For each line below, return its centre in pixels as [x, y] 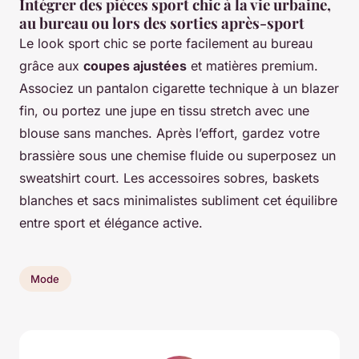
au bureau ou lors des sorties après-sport [162, 23]
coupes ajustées [135, 66]
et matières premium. [252, 66]
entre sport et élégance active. [111, 223]
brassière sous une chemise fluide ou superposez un [177, 156]
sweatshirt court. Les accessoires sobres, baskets [169, 178]
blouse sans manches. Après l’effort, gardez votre [169, 133]
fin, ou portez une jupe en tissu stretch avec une [164, 111]
